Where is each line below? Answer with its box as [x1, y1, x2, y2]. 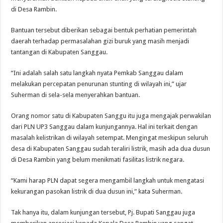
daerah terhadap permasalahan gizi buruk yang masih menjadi [11, 37, 190, 45]
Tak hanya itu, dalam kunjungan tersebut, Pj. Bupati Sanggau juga [11, 209, 196, 217]
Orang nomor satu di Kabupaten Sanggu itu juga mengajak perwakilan [11, 112, 212, 120]
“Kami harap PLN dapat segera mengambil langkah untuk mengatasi [11, 177, 205, 185]
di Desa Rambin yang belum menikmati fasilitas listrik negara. [11, 156, 185, 164]
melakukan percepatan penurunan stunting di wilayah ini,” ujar [11, 80, 187, 88]
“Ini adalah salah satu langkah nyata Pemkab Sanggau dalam [11, 69, 184, 77]
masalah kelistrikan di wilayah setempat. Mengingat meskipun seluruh [11, 134, 209, 142]
